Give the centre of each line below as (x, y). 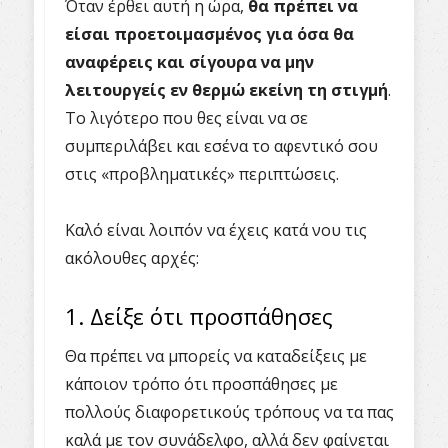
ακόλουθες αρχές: (132, 258)
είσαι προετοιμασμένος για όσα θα (209, 34)
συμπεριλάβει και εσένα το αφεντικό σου (221, 146)
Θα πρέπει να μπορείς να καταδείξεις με (216, 356)
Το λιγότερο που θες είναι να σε (186, 118)
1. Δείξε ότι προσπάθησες (199, 316)
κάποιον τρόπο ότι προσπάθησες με (201, 384)
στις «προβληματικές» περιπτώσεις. (202, 174)
